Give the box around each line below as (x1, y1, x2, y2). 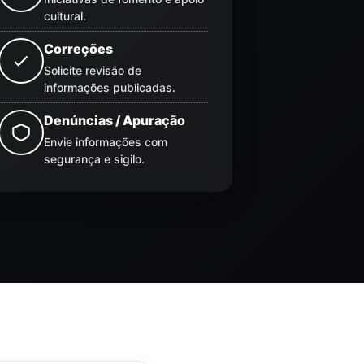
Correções (43, 40, 113, 57)
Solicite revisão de (43, 63, 141, 77)
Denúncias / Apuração (43, 111, 185, 128)
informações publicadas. (43, 80, 175, 94)
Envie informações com (43, 134, 167, 149)
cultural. (43, 8, 86, 23)
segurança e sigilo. (43, 151, 145, 166)
